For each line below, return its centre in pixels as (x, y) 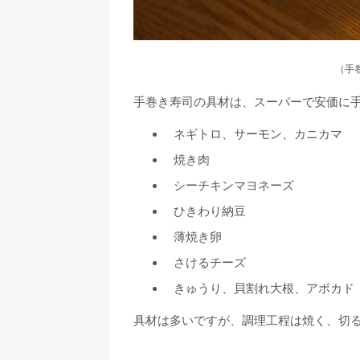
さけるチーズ (210, 263)
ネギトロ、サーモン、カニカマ (258, 134)
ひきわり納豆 (210, 211)
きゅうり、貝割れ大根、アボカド (264, 288)
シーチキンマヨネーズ (234, 186)
